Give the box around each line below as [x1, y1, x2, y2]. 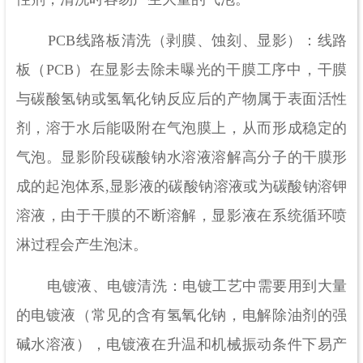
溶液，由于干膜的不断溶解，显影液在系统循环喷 [15, 207, 348, 224]
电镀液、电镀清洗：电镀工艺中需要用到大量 [15, 278, 348, 295]
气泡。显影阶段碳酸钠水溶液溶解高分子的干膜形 [15, 149, 348, 166]
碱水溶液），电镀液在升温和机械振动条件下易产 [15, 336, 348, 353]
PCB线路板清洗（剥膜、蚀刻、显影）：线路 [15, 32, 348, 49]
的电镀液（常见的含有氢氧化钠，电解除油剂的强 [15, 307, 348, 324]
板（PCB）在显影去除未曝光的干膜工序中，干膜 [15, 62, 348, 79]
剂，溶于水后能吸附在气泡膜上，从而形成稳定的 [15, 120, 348, 137]
